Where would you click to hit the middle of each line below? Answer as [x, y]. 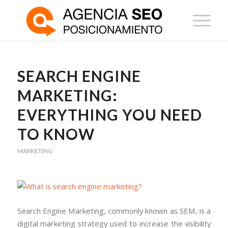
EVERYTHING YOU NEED [109, 115]
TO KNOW [56, 134]
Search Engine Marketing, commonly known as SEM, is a [114, 210]
